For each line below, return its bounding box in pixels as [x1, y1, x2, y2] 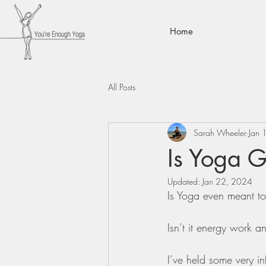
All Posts [108, 81, 135, 93]
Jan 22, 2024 [202, 176, 252, 187]
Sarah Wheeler [194, 126, 246, 138]
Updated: [167, 176, 202, 187]
